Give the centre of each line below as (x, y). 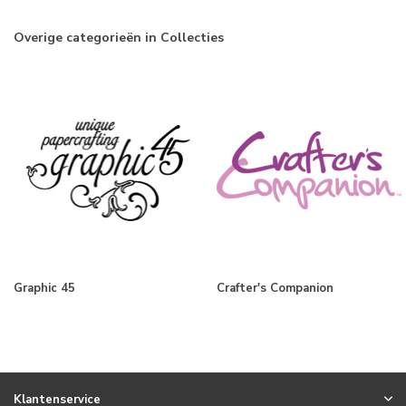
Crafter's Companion (275, 288)
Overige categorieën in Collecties (119, 37)
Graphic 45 (44, 288)
